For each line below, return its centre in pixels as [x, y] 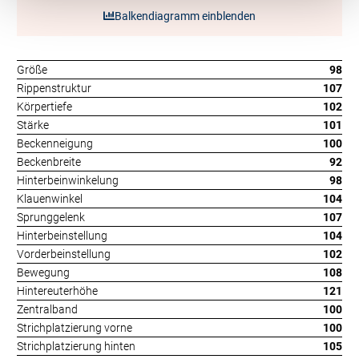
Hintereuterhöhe [57, 291]
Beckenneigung [55, 143]
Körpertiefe [44, 107]
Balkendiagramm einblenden [185, 16]
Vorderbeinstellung [64, 254]
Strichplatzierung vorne [75, 328]
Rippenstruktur [54, 88]
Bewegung [43, 272]
